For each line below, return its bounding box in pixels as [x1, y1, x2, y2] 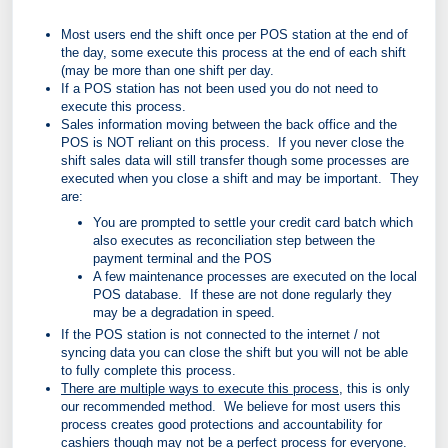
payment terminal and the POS [93, 251, 272, 266]
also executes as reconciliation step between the [93, 233, 375, 248]
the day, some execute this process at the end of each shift [61, 45, 406, 60]
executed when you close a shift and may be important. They [61, 171, 419, 186]
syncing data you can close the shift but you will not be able [61, 345, 408, 360]
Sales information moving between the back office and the [61, 117, 397, 132]
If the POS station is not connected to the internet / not [61, 327, 380, 342]
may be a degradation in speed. [93, 305, 275, 320]
